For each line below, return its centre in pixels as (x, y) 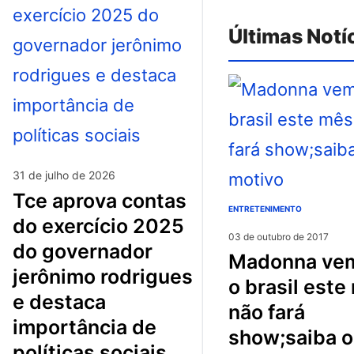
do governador (83, 251)
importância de (85, 327)
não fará (267, 312)
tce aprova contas (19, 200)
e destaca (59, 301)
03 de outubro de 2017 (279, 236)
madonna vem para (237, 261)
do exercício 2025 (98, 226)
